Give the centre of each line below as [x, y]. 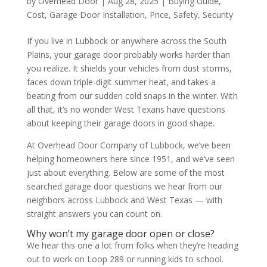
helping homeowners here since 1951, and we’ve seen [131, 159]
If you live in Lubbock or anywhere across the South [126, 41]
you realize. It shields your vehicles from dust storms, [129, 68]
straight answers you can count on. [94, 213]
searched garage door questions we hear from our [124, 186]
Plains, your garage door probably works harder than [128, 54]
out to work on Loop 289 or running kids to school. [125, 259]
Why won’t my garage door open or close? [120, 233]
